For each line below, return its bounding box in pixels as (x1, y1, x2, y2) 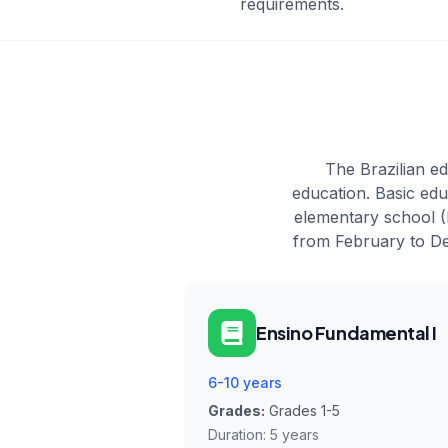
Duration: (208, 426, 270, 443)
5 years (270, 426, 319, 443)
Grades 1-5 (269, 402, 340, 419)
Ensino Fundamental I (256, 321, 437, 344)
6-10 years (208, 374, 282, 391)
